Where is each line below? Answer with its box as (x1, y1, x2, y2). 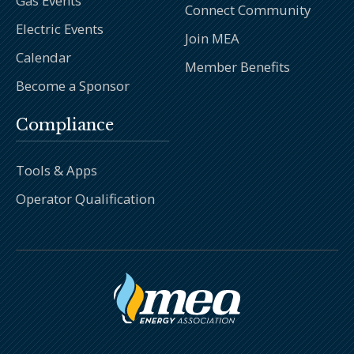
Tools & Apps (16, 160, 97, 179)
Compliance (16, 115, 114, 134)
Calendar (16, 48, 71, 67)
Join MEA (185, 29, 239, 48)
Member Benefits (185, 58, 290, 77)
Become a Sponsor (16, 77, 130, 96)
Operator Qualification (16, 189, 155, 208)
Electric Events (16, 19, 104, 38)
